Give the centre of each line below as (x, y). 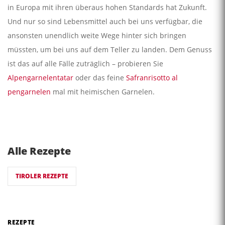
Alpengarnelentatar (40, 77)
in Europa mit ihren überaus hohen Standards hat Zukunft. (107, 7)
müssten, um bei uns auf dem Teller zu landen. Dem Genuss (110, 49)
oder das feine (100, 77)
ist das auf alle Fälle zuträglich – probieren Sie (85, 63)
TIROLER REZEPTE (42, 176)
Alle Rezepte (39, 151)
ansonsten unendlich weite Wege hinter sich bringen (97, 35)
